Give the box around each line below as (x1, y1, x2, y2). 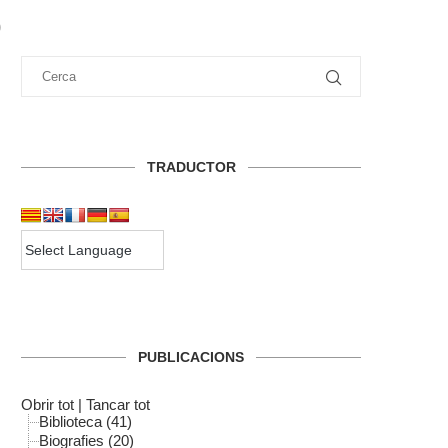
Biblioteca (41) (39, 413, 132, 430)
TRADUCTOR (146, 159, 236, 175)
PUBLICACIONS (138, 349, 244, 365)
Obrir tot (21, 396, 74, 413)
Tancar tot (86, 396, 150, 413)
